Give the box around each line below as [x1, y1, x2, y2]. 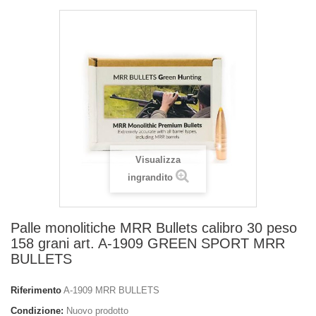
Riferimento [11, 285, 61, 296]
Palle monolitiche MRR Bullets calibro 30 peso [11, 220, 297, 236]
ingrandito [127, 172, 173, 183]
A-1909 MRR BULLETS [63, 285, 159, 296]
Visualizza [135, 154, 181, 165]
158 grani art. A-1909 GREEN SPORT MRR [11, 236, 285, 251]
